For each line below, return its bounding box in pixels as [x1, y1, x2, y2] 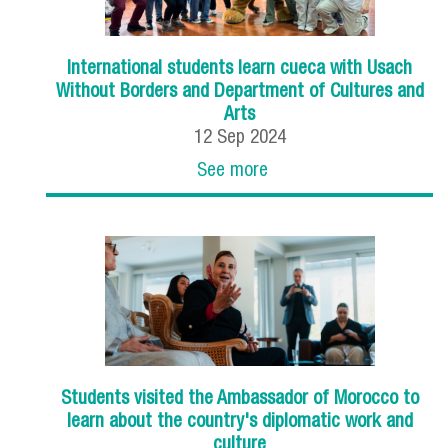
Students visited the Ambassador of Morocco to [60, 389, 419, 409]
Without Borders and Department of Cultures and [55, 82, 424, 102]
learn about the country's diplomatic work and [66, 412, 413, 432]
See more [196, 161, 268, 181]
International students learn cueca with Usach [67, 59, 413, 79]
